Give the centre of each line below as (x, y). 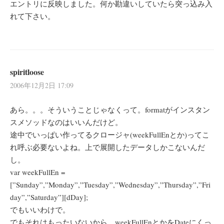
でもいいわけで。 (40, 210)
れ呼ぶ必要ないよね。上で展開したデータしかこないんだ (107, 147)
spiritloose (27, 72)
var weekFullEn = (37, 172)
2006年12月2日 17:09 (42, 85)
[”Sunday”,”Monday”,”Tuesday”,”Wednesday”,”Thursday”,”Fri (110, 185)
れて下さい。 (32, 16)
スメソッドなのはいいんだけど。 (66, 122)
